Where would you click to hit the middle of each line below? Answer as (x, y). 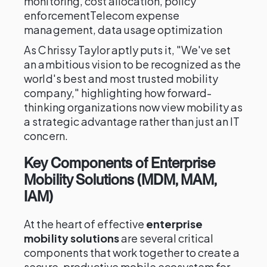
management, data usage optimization (123, 30)
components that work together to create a (132, 252)
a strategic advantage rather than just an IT (132, 121)
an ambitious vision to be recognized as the (133, 64)
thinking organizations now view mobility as (133, 107)
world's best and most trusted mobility (121, 78)
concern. (46, 136)
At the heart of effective (85, 224)
